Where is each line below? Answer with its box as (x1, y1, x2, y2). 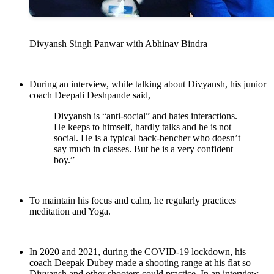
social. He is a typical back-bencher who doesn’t (54, 133, 240, 144)
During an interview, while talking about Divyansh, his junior (29, 79, 266, 90)
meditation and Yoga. (29, 206, 111, 217)
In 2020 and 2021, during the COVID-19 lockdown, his (29, 246, 246, 257)
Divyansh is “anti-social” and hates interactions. (54, 111, 237, 122)
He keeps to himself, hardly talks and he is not (54, 122, 231, 133)
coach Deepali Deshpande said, (29, 90, 150, 101)
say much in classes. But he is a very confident (54, 144, 233, 155)
